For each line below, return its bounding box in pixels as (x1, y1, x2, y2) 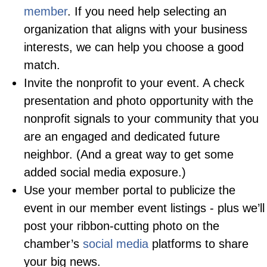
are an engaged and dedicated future (24, 130, 220, 144)
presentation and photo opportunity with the (24, 94, 253, 108)
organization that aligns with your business (24, 23, 247, 36)
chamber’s (24, 237, 83, 251)
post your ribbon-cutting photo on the (24, 219, 219, 233)
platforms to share (148, 237, 249, 251)
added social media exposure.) (24, 166, 186, 179)
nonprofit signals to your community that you (24, 112, 259, 126)
